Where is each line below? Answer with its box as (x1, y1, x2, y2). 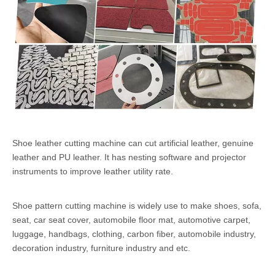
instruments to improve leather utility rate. (12, 166, 173, 177)
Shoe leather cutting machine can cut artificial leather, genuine (12, 138, 254, 149)
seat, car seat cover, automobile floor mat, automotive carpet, (12, 215, 250, 225)
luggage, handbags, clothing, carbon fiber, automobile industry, (12, 229, 256, 239)
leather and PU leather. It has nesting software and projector (12, 152, 246, 163)
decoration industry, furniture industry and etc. (12, 243, 190, 254)
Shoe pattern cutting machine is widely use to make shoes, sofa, (12, 201, 261, 211)
